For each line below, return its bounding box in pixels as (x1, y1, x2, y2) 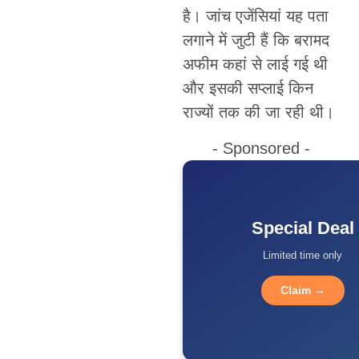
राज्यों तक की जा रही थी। (182, 103, 334, 122)
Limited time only (263, 249, 343, 262)
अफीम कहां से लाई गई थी (182, 55, 328, 74)
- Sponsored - (212, 139, 311, 157)
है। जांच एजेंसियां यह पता (182, 7, 329, 26)
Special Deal (251, 218, 354, 239)
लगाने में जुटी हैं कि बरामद (182, 31, 329, 50)
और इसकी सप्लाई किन (182, 79, 313, 98)
